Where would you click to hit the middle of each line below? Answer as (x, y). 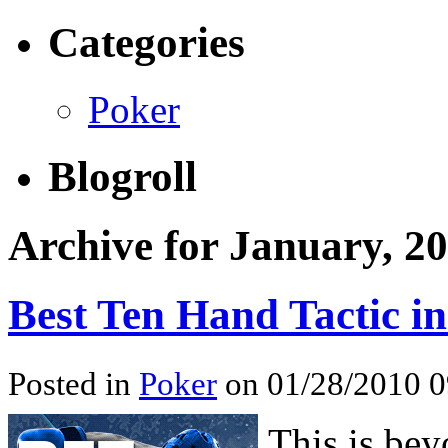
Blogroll (122, 177)
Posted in (73, 383)
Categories (146, 43)
